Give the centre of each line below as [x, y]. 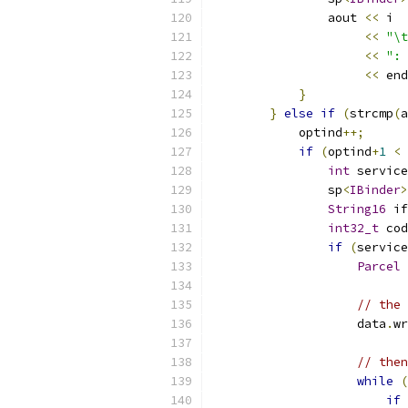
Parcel [379, 266]
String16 [357, 209]
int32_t [353, 228]
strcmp [372, 113]
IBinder [375, 190]
